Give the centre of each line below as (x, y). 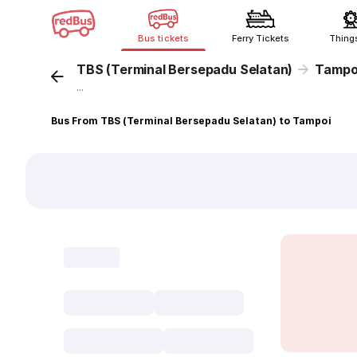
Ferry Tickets (261, 38)
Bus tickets (163, 38)
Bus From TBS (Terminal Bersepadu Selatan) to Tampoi (191, 121)
